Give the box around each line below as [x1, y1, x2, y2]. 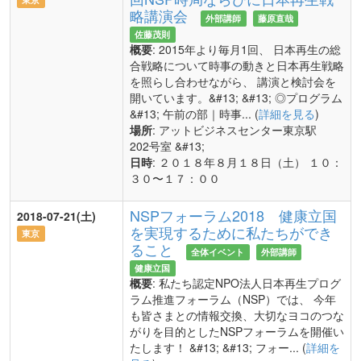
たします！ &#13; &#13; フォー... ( [130, 339, 306, 355]
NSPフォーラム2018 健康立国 [130, 205, 337, 226]
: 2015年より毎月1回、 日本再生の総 [152, 41, 341, 57]
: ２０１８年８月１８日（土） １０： [152, 154, 342, 170]
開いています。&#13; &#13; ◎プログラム [130, 89, 342, 106]
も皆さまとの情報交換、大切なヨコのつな [130, 307, 344, 323]
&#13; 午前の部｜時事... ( [130, 106, 259, 122]
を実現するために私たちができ [130, 222, 333, 243]
